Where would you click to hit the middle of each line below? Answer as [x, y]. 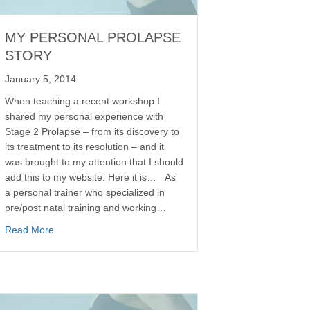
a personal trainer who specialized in [85, 192]
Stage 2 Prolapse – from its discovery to [92, 131]
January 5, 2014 [40, 79]
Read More [29, 229]
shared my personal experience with [84, 116]
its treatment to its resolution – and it [84, 146]
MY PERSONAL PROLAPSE [93, 37]
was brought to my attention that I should [94, 162]
